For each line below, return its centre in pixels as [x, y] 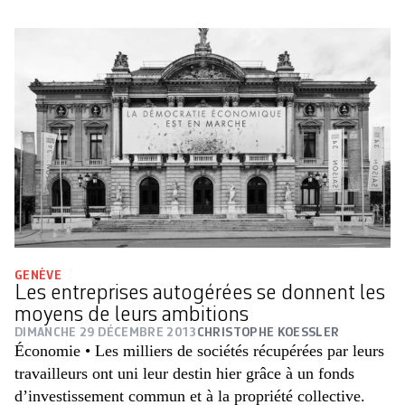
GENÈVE [38, 276]
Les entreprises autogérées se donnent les [200, 294]
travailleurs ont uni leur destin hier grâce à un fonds [184, 374]
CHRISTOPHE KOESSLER [268, 333]
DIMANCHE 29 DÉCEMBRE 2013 [106, 333]
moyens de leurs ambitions [132, 316]
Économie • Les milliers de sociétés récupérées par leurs [199, 351]
